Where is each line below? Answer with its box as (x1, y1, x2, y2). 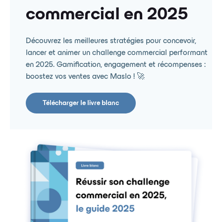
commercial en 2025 (26, 6, 188, 23)
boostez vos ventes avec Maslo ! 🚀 (26, 73, 145, 80)
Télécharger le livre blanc (43, 100, 119, 107)
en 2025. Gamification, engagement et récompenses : (26, 61, 206, 68)
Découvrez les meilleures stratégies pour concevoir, (26, 37, 196, 45)
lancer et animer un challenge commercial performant (26, 49, 208, 56)
